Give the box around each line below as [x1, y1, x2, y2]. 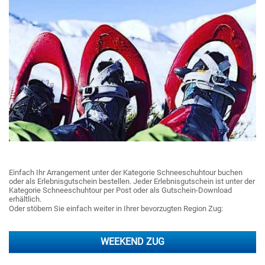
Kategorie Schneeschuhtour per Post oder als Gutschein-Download [9, 186, 232, 195]
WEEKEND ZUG [101, 237, 164, 247]
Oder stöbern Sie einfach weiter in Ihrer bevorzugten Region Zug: [9, 204, 223, 213]
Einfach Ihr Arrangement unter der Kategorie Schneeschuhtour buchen [9, 168, 243, 177]
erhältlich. [9, 195, 41, 203]
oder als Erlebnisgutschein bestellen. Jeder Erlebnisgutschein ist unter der [9, 177, 255, 186]
